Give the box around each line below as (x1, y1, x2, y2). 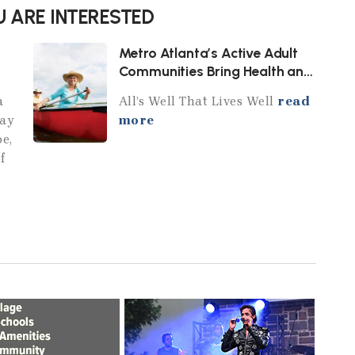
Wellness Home (118, 80, 215, 97)
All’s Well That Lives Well (118, 93, 278, 109)
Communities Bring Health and (118, 62, 312, 79)
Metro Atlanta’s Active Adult (118, 44, 298, 61)
